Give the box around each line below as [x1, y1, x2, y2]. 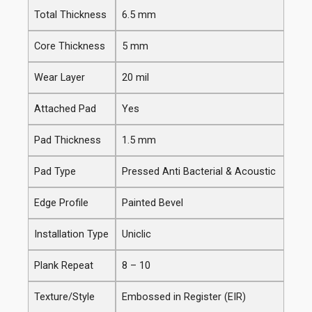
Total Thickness [34, 8, 107, 21]
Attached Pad [34, 102, 96, 115]
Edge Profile [34, 196, 88, 209]
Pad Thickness [34, 133, 101, 146]
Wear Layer [34, 70, 85, 84]
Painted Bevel [122, 196, 183, 209]
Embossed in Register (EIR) [122, 290, 246, 303]
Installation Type [34, 227, 109, 240]
